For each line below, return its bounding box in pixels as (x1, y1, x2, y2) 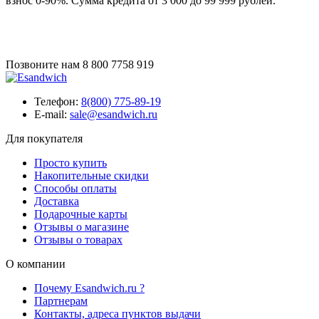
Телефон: (34, 95, 81, 108)
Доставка (34, 195, 79, 208)
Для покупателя (6, 132, 83, 145)
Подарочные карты (34, 208, 127, 221)
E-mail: (34, 108, 70, 121)
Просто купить (34, 157, 107, 169)
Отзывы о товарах (34, 234, 122, 246)
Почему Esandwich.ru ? (34, 282, 145, 295)
